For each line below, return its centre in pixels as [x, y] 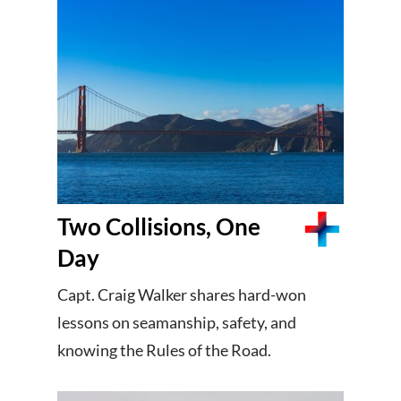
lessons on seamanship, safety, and [177, 322]
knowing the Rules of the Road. [164, 350]
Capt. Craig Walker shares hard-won [182, 294]
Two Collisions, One [159, 226]
